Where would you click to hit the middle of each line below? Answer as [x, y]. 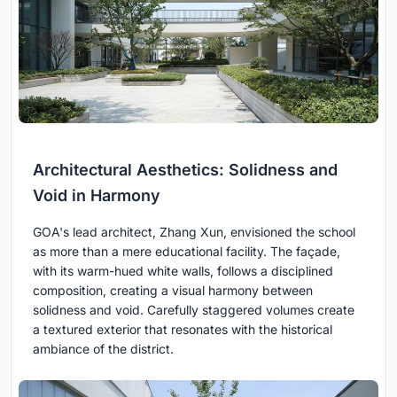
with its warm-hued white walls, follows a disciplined [183, 271]
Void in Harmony [97, 196]
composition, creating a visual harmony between [173, 291]
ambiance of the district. [103, 349]
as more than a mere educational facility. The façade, [187, 252]
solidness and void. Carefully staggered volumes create [194, 310]
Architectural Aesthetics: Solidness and [185, 170]
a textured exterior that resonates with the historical [183, 330]
